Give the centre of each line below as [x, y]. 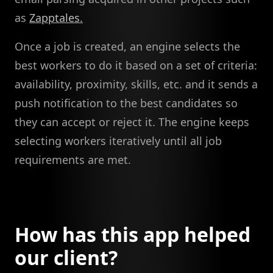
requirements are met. [73, 159]
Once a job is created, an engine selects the [127, 46]
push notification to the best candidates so [126, 103]
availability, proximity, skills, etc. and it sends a [136, 84]
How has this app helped [133, 234]
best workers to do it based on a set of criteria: [136, 65]
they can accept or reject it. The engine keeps [132, 122]
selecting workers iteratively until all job [118, 140]
